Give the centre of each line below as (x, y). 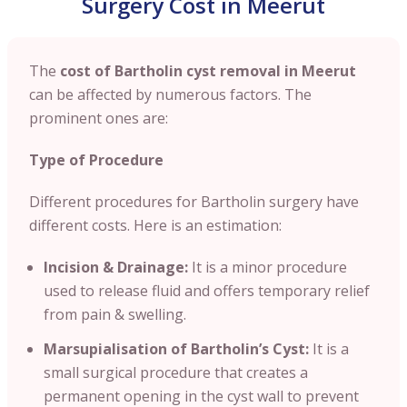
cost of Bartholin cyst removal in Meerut (208, 70)
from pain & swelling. (115, 314)
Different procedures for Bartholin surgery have (194, 201)
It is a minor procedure (269, 267)
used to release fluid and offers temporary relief (207, 290)
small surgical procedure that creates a (176, 372)
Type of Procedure (96, 159)
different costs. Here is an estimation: (155, 225)
